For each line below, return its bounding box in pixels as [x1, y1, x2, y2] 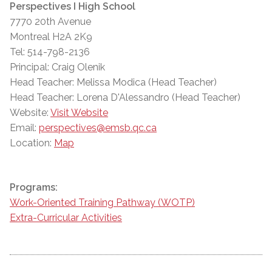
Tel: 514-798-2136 [10, 46, 90, 58]
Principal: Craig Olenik [10, 61, 105, 73]
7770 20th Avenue [10, 16, 91, 28]
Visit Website [50, 107, 108, 119]
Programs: [10, 182, 58, 194]
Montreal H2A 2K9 [10, 31, 92, 43]
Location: [10, 137, 54, 149]
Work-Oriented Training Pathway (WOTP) [10, 197, 195, 209]
